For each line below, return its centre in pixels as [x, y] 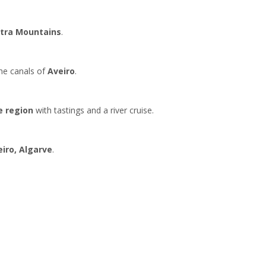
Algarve [35, 149]
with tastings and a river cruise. [93, 110]
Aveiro [61, 71]
